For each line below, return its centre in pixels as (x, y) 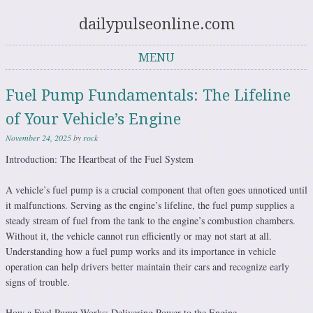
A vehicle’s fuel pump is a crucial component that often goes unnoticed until (156, 190)
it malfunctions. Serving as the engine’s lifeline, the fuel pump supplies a (150, 205)
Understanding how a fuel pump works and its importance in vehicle (141, 251)
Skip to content (36, 77)
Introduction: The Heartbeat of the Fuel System (100, 159)
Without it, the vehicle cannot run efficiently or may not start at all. (139, 236)
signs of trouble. (38, 282)
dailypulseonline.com (156, 24)
